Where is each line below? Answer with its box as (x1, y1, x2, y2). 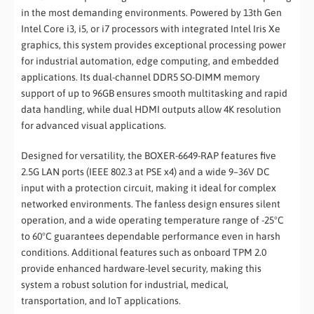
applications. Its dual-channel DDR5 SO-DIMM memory (21, 71, 260, 83)
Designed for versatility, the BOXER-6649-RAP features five (21, 150, 276, 162)
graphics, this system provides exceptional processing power (21, 39, 286, 51)
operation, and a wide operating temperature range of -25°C (21, 214, 284, 226)
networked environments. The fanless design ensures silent (21, 198, 280, 210)
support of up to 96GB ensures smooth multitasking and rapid (21, 88, 287, 100)
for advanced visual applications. (21, 120, 166, 132)
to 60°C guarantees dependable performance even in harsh (21, 231, 280, 243)
